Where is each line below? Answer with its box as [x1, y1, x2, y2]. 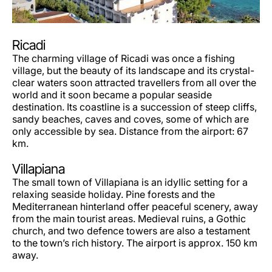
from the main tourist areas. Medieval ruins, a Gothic [12, 212, 246, 225]
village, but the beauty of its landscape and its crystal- [12, 64, 254, 76]
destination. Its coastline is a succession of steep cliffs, [12, 100, 257, 113]
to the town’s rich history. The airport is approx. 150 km [12, 236, 257, 249]
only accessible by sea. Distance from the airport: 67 [12, 124, 248, 137]
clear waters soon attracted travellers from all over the [12, 76, 256, 89]
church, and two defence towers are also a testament [12, 224, 250, 237]
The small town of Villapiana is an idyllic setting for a [12, 175, 248, 188]
